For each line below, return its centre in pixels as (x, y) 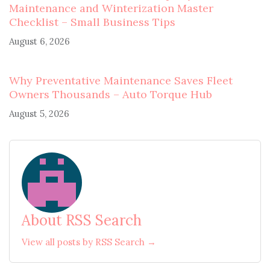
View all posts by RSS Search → (89, 242)
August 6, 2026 (39, 41)
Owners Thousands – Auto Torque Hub (111, 94)
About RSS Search (82, 220)
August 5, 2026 (39, 113)
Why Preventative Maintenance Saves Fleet (121, 80)
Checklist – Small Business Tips (92, 22)
